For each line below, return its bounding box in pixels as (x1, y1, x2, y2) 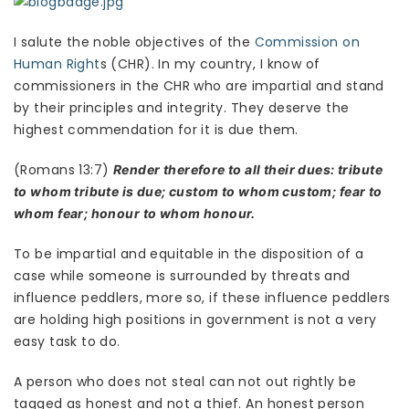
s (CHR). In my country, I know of (100, 55, 320, 74)
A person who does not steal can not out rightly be (14, 372, 357, 392)
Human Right (14, 55, 100, 74)
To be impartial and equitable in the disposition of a (14, 245, 364, 264)
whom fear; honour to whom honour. (14, 205, 256, 222)
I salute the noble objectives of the (14, 33, 255, 52)
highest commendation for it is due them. (14, 121, 299, 140)
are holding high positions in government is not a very (14, 310, 377, 330)
